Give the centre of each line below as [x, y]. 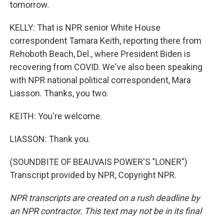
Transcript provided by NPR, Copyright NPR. [93, 175]
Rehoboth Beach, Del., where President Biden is [100, 54]
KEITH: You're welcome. [56, 116]
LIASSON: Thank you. [50, 139]
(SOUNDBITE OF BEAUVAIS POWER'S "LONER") [99, 162]
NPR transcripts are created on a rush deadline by [105, 198]
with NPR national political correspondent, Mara [100, 80]
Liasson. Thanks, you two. [59, 93]
